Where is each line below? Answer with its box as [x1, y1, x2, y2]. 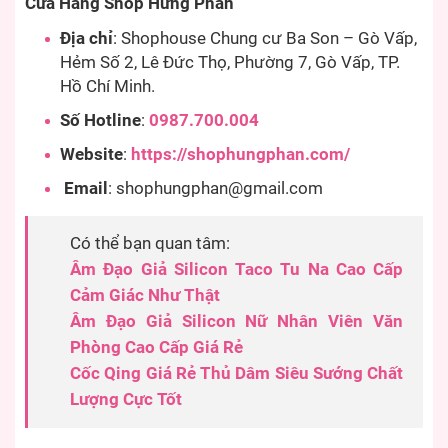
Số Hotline [60, 110, 141, 130]
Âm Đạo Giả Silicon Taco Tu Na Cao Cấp [70, 259, 403, 279]
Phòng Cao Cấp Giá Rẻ [70, 337, 243, 357]
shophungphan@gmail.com [116, 178, 323, 198]
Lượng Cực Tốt [70, 389, 182, 409]
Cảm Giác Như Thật [70, 285, 220, 305]
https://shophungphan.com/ [131, 144, 350, 164]
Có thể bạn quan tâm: [70, 233, 230, 253]
